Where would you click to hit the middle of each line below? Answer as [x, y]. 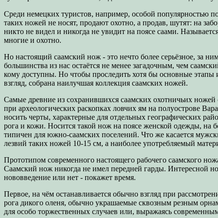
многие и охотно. [33, 40]
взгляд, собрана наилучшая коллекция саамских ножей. [96, 83]
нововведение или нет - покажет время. [70, 177]
